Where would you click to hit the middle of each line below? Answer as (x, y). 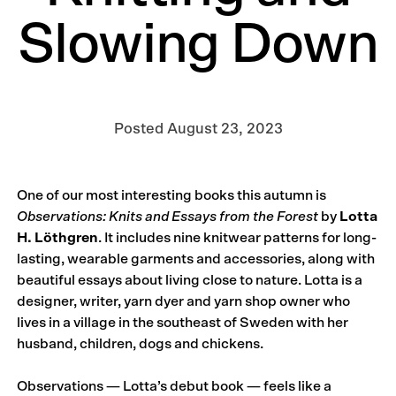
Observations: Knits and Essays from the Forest (168, 216)
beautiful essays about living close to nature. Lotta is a (190, 280)
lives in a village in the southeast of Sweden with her (183, 322)
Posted (140, 129)
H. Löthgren (58, 237)
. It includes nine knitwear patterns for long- (238, 237)
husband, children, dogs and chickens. (141, 343)
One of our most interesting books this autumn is (172, 195)
